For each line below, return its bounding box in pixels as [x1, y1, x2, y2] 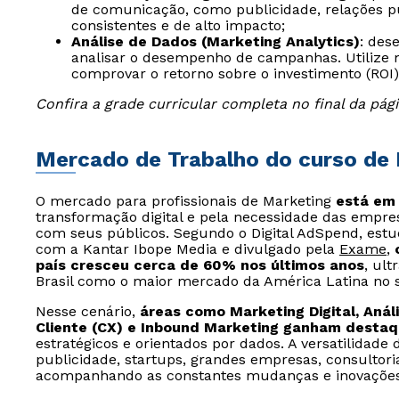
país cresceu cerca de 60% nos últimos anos [36, 256, 364, 273]
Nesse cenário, [36, 303, 140, 320]
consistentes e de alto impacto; [71, 17, 285, 34]
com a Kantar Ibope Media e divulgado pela [36, 240, 339, 257]
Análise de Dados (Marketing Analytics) [71, 33, 360, 50]
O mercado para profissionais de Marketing [36, 192, 336, 209]
